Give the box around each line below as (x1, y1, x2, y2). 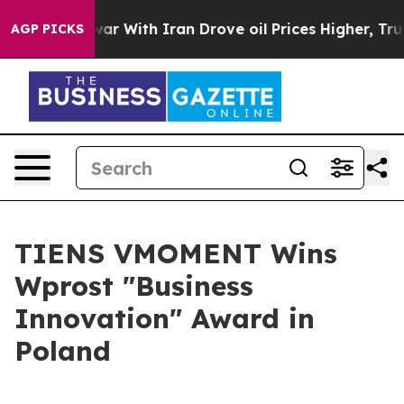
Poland (14, 334, 111, 368)
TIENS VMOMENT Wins (14, 236, 337, 271)
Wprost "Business (14, 269, 253, 303)
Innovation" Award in (14, 301, 315, 335)
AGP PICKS (11, 21, 84, 37)
